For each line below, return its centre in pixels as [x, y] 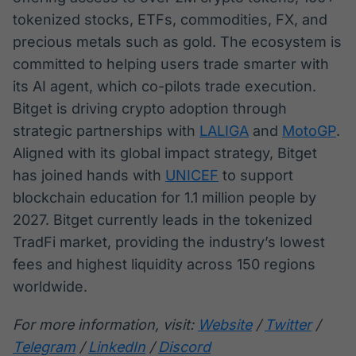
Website [225, 325]
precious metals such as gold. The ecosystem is [177, 42]
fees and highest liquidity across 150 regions [164, 265]
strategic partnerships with [106, 131]
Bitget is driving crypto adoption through [150, 109]
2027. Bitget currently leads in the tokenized [163, 220]
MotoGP [309, 131]
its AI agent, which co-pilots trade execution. [164, 87]
